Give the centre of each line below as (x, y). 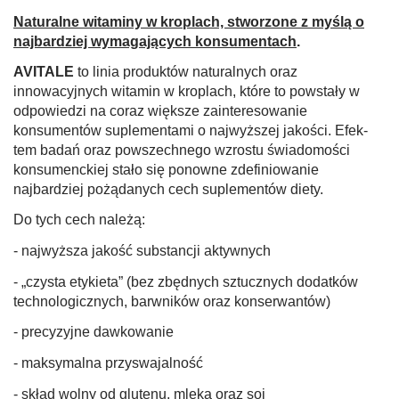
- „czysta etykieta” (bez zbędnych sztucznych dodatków (186, 282)
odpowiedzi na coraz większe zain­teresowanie (160, 111)
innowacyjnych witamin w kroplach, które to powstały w (187, 92)
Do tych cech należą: (79, 220)
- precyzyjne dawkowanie (94, 332)
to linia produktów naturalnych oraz (187, 72)
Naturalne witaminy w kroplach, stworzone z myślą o (189, 22)
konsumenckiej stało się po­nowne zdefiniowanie (166, 170)
